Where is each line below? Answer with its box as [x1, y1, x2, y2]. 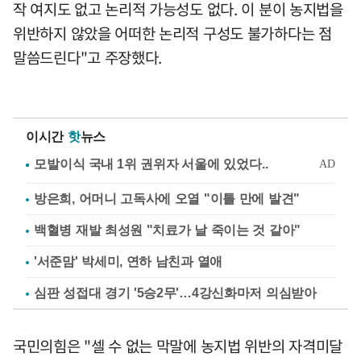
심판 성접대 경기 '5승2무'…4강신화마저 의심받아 [34, 285, 317, 300]
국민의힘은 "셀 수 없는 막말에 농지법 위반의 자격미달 [13, 334, 343, 357]
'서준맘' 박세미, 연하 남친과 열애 [34, 254, 222, 268]
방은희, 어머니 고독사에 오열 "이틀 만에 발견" [34, 191, 300, 205]
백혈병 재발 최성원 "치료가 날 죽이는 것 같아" [34, 222, 301, 237]
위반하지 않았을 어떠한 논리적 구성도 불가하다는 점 [13, 21, 332, 44]
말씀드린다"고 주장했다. [13, 45, 163, 68]
